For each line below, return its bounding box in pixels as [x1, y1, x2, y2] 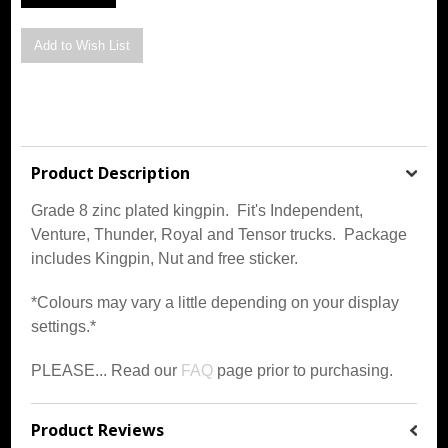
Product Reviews [31, 418, 165, 441]
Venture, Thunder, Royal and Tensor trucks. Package [31, 225, 408, 243]
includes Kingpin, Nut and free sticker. [31, 249, 299, 267]
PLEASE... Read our [31, 361, 182, 379]
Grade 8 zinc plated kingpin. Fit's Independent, [31, 201, 364, 219]
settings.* [31, 317, 97, 335]
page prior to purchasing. [213, 361, 394, 379]
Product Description [31, 161, 191, 184]
